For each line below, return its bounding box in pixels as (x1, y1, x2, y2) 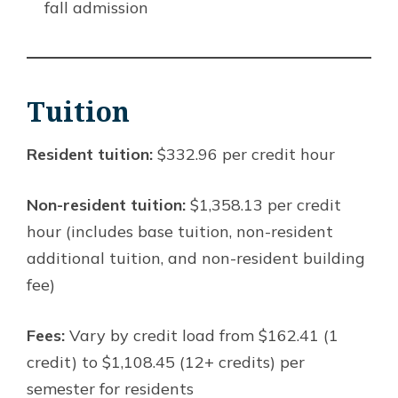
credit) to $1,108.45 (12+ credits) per (27, 351, 305, 372)
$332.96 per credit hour (153, 143, 335, 164)
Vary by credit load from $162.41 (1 (65, 324, 338, 346)
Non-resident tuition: (27, 194, 186, 215)
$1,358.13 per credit (186, 194, 341, 215)
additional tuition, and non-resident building (27, 247, 365, 268)
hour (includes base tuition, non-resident (27, 220, 333, 242)
